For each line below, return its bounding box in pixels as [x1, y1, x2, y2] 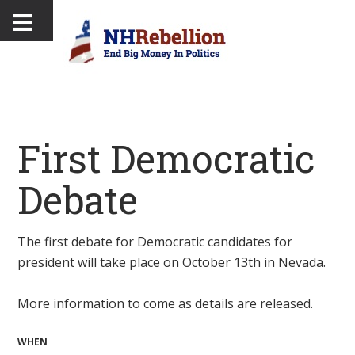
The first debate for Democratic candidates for [17, 233, 293, 251]
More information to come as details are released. [17, 295, 314, 313]
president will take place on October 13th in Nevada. [17, 254, 333, 272]
